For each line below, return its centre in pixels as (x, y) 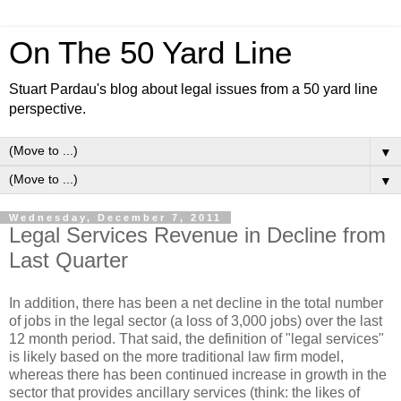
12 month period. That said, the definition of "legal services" (196, 338)
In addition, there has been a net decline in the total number (196, 303)
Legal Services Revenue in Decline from (197, 235)
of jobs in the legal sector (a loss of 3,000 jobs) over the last (196, 320)
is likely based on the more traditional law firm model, (176, 356)
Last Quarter (68, 260)
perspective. (47, 109)
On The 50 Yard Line (150, 53)
